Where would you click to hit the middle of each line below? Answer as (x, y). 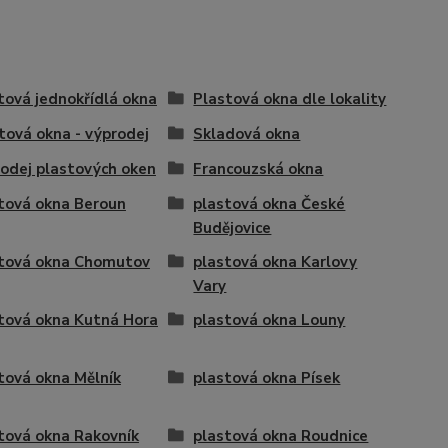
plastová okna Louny (269, 319)
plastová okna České (269, 203)
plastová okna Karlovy (275, 261)
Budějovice (232, 227)
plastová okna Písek (267, 377)
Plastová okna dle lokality (290, 98)
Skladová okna (247, 133)
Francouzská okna (258, 168)
